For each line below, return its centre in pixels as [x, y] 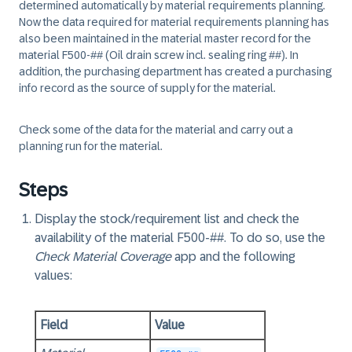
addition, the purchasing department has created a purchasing [175, 71]
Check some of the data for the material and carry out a [156, 130]
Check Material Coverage [103, 257]
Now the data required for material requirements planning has [174, 22]
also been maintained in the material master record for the [165, 38]
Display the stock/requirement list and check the [167, 219]
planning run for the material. [91, 146]
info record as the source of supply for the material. [147, 88]
